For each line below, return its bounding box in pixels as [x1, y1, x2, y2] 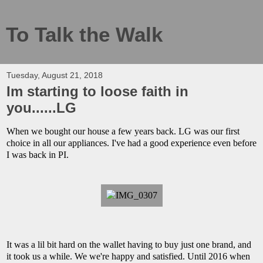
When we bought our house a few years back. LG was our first [6, 126, 240, 136]
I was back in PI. [6, 149, 71, 160]
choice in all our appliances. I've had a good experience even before [6, 137, 257, 148]
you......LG [6, 100, 76, 116]
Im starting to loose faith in [6, 83, 188, 99]
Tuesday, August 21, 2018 [6, 70, 103, 80]
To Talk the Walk [6, 23, 163, 46]
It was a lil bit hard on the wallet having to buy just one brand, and [6, 239, 251, 249]
